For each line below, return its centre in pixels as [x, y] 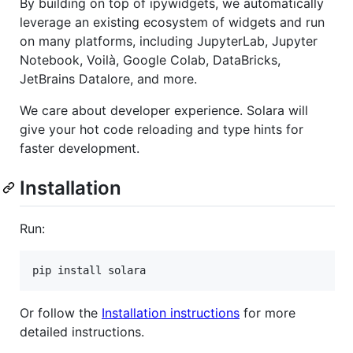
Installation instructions [171, 313]
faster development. [80, 149]
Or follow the [61, 313]
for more [268, 313]
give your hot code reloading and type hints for [162, 130]
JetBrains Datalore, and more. [108, 79]
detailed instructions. [82, 332]
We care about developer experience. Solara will [164, 111]
